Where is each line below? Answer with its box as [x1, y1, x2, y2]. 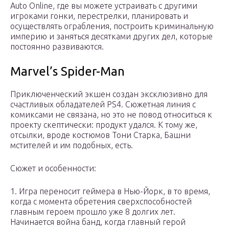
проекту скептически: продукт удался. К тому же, [10, 120, 197, 129]
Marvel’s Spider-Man [10, 64, 125, 78]
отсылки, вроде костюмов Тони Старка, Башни [10, 130, 191, 140]
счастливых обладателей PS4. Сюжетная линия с [10, 99, 196, 109]
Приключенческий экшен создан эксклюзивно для [10, 89, 208, 99]
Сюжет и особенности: [10, 163, 96, 173]
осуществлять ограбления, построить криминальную [10, 21, 214, 31]
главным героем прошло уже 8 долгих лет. [10, 207, 175, 216]
